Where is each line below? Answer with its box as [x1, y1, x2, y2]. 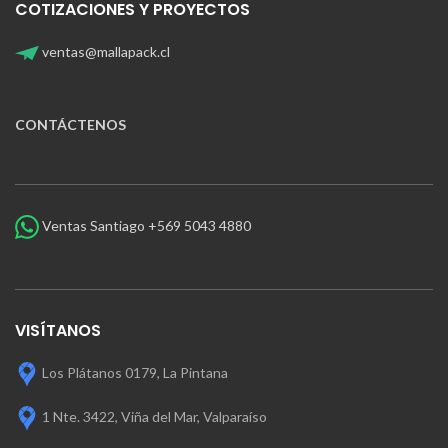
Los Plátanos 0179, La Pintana [42, 363, 228, 381]
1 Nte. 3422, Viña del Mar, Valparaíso [42, 407, 267, 425]
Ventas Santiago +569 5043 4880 [39, 216, 251, 234]
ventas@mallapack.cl [39, 42, 170, 60]
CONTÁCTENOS [15, 116, 126, 133]
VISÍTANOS [15, 319, 101, 342]
